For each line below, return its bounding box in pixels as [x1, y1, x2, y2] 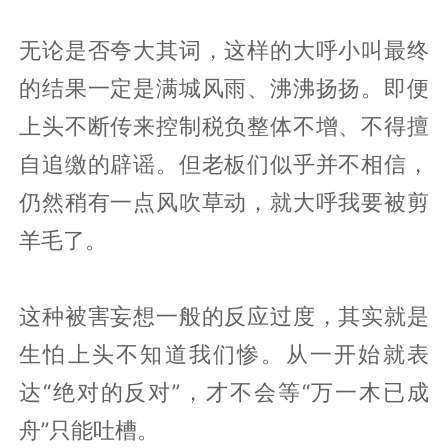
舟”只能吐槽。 [19, 416, 160, 443]
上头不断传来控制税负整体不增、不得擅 [19, 112, 429, 139]
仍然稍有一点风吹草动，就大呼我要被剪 [19, 188, 429, 215]
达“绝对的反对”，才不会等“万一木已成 [19, 378, 429, 405]
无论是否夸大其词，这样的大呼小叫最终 [19, 36, 429, 63]
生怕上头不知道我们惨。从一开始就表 [19, 340, 429, 367]
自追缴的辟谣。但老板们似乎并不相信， [19, 150, 429, 177]
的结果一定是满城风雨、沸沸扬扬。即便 [19, 74, 429, 101]
